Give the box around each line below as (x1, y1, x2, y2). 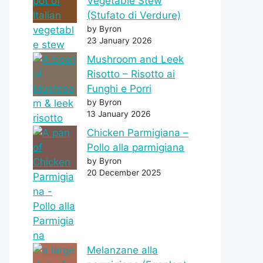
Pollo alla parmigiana (87, 141, 184, 154)
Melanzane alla (87, 244, 158, 257)
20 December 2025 (87, 168, 161, 178)
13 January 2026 (87, 109, 151, 119)
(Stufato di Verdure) (87, 9, 181, 22)
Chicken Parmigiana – (87, 127, 188, 139)
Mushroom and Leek (87, 53, 184, 66)
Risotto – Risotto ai (87, 68, 175, 80)
